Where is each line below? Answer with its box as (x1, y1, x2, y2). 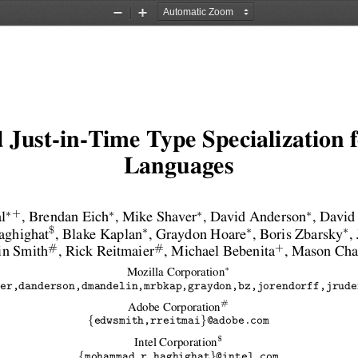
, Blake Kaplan (54, 227, 142, 245)
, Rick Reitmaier (58, 244, 154, 261)
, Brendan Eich (21, 209, 109, 227)
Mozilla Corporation (126, 266, 225, 280)
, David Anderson (202, 209, 305, 227)
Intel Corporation (133, 336, 217, 350)
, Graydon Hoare (148, 227, 246, 245)
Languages (123, 155, 233, 182)
